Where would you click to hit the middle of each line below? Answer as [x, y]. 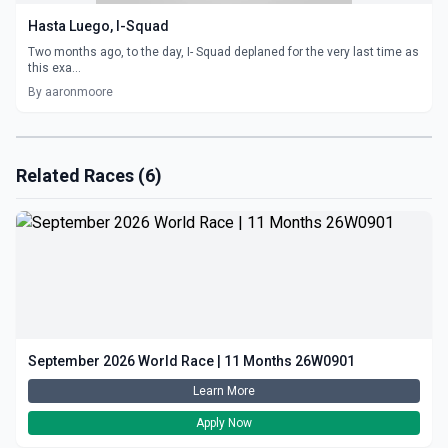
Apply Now [224, 423]
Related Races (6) [89, 175]
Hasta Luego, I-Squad [98, 26]
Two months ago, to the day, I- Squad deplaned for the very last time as [223, 52]
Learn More [224, 391]
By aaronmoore [70, 92]
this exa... [54, 68]
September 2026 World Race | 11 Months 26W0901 [191, 361]
